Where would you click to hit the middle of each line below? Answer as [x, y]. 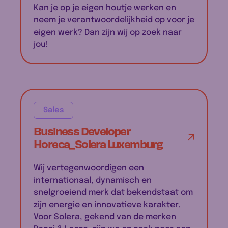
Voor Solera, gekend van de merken [105, 217]
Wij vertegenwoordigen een [89, 168]
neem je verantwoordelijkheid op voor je [114, 20]
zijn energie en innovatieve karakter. [107, 205]
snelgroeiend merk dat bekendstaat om [113, 192]
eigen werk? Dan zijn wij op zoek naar [108, 32]
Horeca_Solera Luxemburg [98, 143]
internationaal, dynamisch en [93, 180]
